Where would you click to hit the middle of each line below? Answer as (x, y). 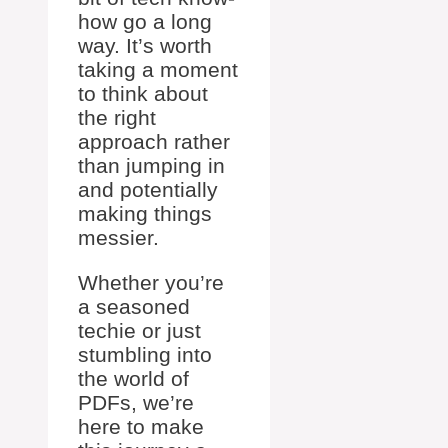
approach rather (154, 142)
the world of (133, 379)
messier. (118, 238)
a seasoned (134, 307)
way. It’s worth (145, 46)
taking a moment (158, 70)
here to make (141, 427)
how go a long (145, 22)
